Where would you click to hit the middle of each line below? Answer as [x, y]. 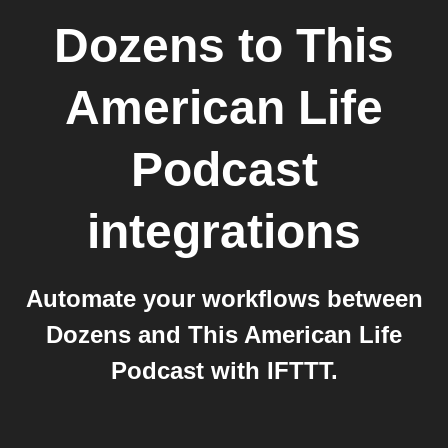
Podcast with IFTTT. [224, 370]
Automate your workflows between [224, 298]
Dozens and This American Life [224, 334]
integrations [224, 231]
